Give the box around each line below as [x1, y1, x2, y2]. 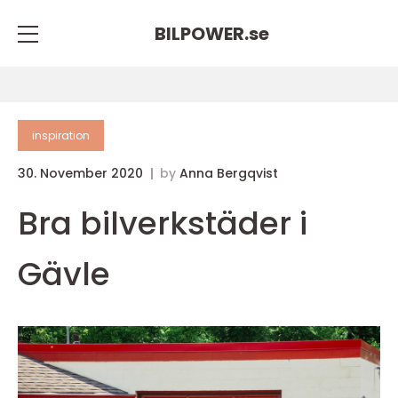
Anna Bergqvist [179, 164, 278, 182]
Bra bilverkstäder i [18, 201, 307, 246]
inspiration [32, 128, 90, 143]
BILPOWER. [154, 20, 249, 46]
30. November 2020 [18, 164, 147, 182]
